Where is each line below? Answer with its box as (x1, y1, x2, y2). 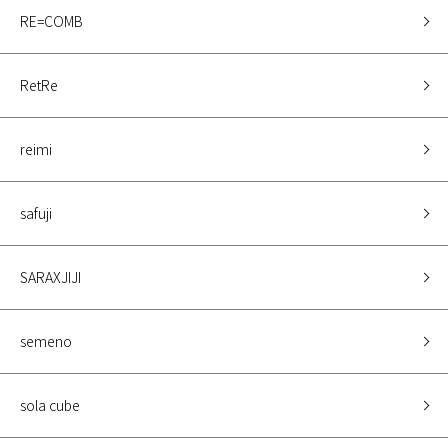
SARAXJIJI (20, 267, 81, 288)
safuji (20, 203, 52, 224)
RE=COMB (20, 11, 83, 32)
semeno (20, 331, 72, 352)
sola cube (20, 395, 80, 416)
